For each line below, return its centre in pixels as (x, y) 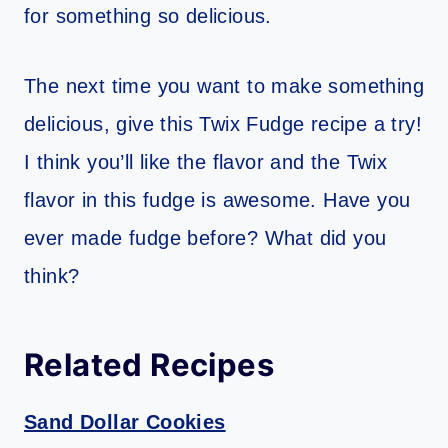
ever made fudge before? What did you (205, 238)
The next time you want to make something (224, 86)
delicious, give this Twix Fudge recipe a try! (223, 124)
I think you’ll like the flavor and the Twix (206, 162)
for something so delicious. (151, 16)
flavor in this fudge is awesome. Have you (217, 200)
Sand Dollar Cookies (125, 422)
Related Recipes (149, 364)
